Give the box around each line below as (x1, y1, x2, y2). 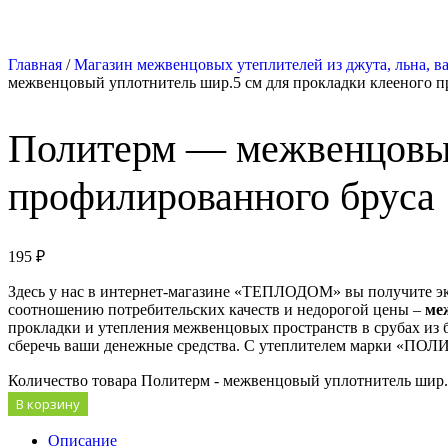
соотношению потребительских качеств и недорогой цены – (8, 301, 425, 319)
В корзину (16, 395, 80, 414)
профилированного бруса (8, 174, 435, 220)
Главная (8, 56, 62, 73)
